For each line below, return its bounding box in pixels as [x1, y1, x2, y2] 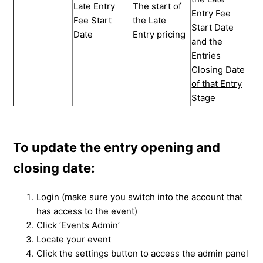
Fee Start [73, 14, 112, 26]
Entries [191, 49, 221, 61]
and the [191, 35, 223, 47]
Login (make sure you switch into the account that [36, 191, 243, 203]
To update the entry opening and [13, 139, 221, 155]
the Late [133, 14, 167, 26]
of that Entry [191, 77, 242, 89]
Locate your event [36, 233, 112, 245]
